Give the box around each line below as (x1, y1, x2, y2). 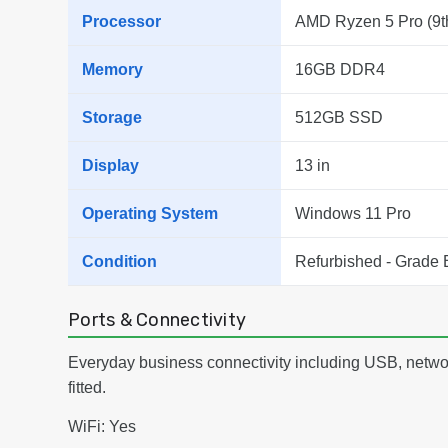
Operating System (82, 205, 218, 223)
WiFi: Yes (68, 418, 136, 436)
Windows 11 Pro (295, 205, 411, 223)
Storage (82, 109, 142, 127)
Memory (82, 61, 143, 79)
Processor (82, 13, 161, 31)
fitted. (68, 379, 106, 397)
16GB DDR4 (295, 61, 385, 79)
